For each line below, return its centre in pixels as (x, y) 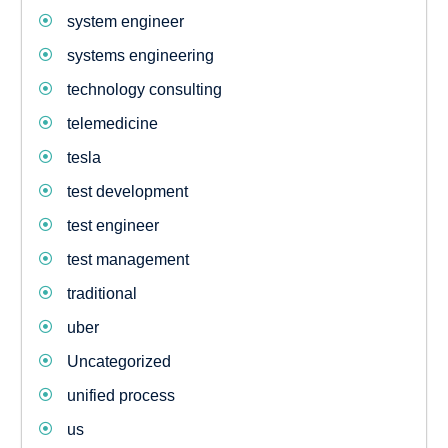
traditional (101, 293)
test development (127, 191)
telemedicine (112, 123)
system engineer (125, 21)
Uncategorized (118, 361)
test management (127, 259)
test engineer (112, 225)
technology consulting (144, 89)
